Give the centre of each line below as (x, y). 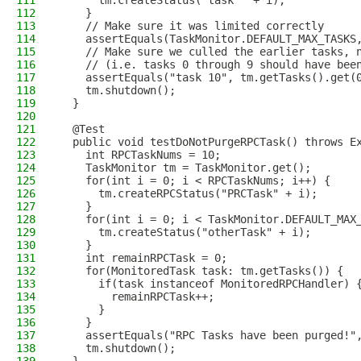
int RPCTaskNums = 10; (140, 155)
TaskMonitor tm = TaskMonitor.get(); (185, 168)
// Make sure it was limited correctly (192, 26)
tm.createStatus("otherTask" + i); (185, 232)
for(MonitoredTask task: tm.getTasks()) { (201, 271)
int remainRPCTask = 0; (143, 258)
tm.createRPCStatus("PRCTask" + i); (189, 193)
